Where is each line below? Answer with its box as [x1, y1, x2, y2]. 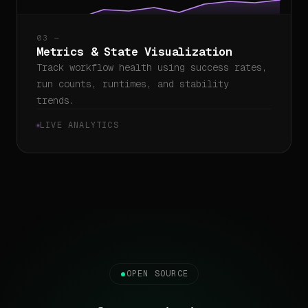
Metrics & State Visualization [36, 44, 233, 59]
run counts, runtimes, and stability [36, 78, 229, 90]
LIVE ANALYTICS [40, 120, 119, 131]
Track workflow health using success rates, [36, 61, 267, 74]
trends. [36, 94, 75, 107]
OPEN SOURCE [126, 268, 189, 279]
